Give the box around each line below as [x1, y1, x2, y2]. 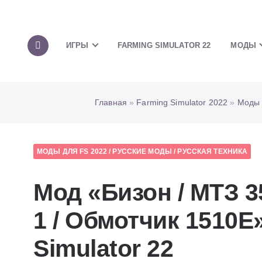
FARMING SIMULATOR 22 [117, 40, 211, 50]
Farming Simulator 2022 [136, 97, 228, 107]
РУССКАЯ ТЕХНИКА [177, 147, 248, 156]
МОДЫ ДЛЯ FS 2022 [37, 147, 108, 156]
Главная [95, 97, 127, 107]
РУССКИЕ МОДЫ [112, 147, 172, 156]
